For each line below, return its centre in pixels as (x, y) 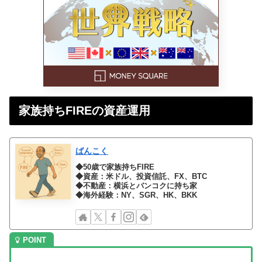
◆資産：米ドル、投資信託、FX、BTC (142, 177)
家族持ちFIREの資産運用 (85, 110)
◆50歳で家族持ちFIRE (115, 168)
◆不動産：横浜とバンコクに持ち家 (137, 186)
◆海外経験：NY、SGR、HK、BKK (137, 196)
